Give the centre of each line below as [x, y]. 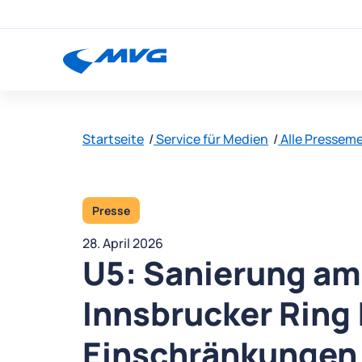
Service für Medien [211, 139]
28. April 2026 [123, 244]
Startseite [113, 139]
